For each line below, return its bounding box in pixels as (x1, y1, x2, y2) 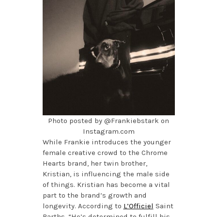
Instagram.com (82, 127, 135, 136)
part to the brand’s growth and (42, 191, 147, 200)
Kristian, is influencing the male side (42, 170, 170, 179)
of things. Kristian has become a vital (42, 180, 170, 189)
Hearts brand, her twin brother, (42, 159, 147, 168)
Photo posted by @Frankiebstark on (48, 116, 169, 125)
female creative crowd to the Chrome (42, 148, 168, 157)
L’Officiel (123, 201, 154, 211)
